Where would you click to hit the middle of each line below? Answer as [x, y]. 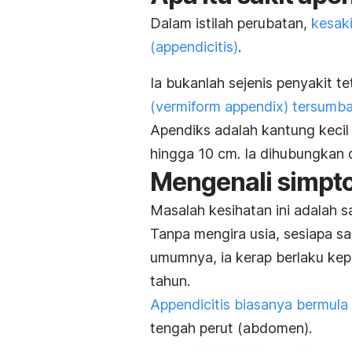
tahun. [170, 280]
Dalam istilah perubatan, [231, 23]
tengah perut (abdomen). [231, 328]
